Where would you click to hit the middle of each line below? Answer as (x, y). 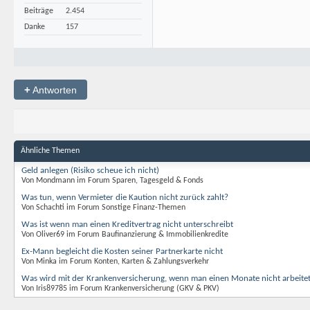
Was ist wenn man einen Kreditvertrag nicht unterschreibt (127, 225)
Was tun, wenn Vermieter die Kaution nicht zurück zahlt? (125, 198)
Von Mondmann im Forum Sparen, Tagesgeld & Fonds (112, 181)
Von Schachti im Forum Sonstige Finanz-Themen (103, 208)
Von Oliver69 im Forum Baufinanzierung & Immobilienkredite (125, 235)
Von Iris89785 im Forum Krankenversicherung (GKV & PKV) (120, 289)
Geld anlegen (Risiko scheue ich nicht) (90, 171)
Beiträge (39, 11)
